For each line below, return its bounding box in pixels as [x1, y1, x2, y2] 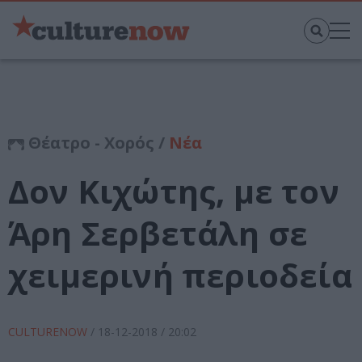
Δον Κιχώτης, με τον [8, 169, 339, 214]
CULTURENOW [8, 324, 90, 340]
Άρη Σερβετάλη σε [8, 211, 309, 256]
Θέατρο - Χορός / [24, 132, 169, 154]
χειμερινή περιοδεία [8, 253, 352, 298]
